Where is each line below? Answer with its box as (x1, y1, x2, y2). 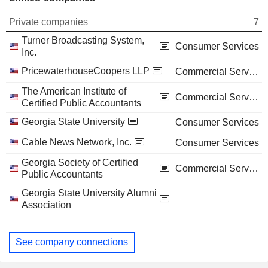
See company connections (16, 237, 128, 248)
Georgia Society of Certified (22, 157, 138, 167)
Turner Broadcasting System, (22, 35, 144, 45)
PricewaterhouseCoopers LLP (22, 65, 150, 76)
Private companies (9, 16, 88, 27)
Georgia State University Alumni (22, 187, 157, 198)
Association (22, 199, 71, 210)
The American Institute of (22, 86, 126, 96)
